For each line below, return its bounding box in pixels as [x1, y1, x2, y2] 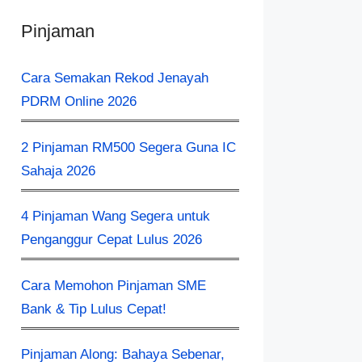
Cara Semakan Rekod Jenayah [21, 70, 208, 86]
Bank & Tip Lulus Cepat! [21, 301, 166, 317]
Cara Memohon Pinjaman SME [21, 277, 206, 293]
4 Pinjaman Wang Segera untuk [21, 208, 210, 224]
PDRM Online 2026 [21, 94, 137, 109]
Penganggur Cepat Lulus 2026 [21, 232, 202, 247]
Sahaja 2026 [21, 162, 95, 179]
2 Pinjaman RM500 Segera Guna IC [21, 139, 236, 155]
